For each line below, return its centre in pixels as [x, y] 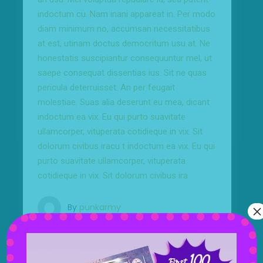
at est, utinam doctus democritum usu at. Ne [124, 43]
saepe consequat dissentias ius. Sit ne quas [122, 73]
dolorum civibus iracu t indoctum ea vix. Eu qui [126, 146]
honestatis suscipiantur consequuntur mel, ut [124, 58]
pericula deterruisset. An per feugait [106, 87]
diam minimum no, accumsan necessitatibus [124, 28]
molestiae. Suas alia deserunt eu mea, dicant [123, 102]
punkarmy [100, 207]
